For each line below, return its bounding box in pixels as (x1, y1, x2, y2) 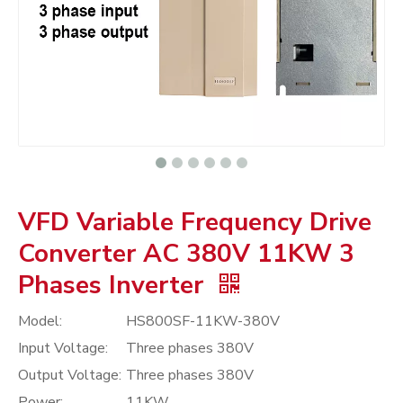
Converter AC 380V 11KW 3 (18, 237, 354, 271)
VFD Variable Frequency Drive (18, 205, 372, 239)
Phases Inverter (18, 268, 210, 302)
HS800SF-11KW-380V (126, 311, 280, 331)
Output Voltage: (18, 365, 121, 385)
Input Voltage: (18, 338, 108, 358)
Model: (18, 311, 62, 331)
